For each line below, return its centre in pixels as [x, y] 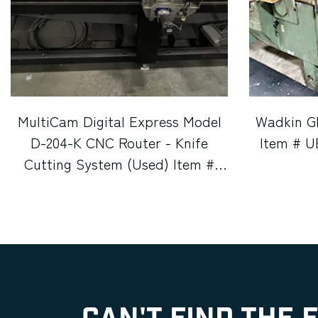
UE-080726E [119, 185]
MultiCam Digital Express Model [119, 121]
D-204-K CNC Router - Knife [119, 143]
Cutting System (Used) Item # [119, 164]
